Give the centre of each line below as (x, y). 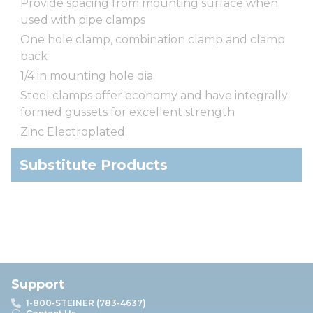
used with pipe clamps (83, 20)
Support (38, 284)
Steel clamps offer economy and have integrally (154, 95)
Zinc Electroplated (73, 131)
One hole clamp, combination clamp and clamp (153, 39)
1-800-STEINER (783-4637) (86, 303)
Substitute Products (94, 165)
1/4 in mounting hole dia (87, 75)
